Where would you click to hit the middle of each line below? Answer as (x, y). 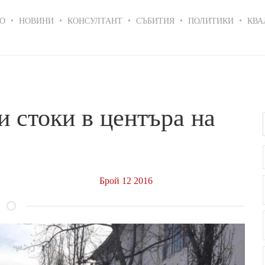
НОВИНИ (36, 20)
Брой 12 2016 (126, 180)
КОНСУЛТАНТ (95, 20)
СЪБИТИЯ (155, 20)
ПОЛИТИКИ (211, 20)
